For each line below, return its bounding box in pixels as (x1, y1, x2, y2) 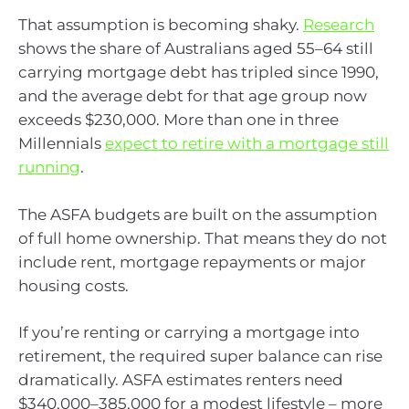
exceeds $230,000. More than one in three (18, 110, 339, 130)
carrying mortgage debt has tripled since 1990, (18, 63, 379, 82)
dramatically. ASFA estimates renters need (18, 371, 343, 390)
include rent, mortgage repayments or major (18, 252, 366, 271)
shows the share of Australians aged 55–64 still (18, 39, 373, 58)
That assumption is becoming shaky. (18, 16, 303, 35)
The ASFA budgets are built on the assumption (18, 204, 377, 224)
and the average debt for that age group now (18, 87, 367, 106)
